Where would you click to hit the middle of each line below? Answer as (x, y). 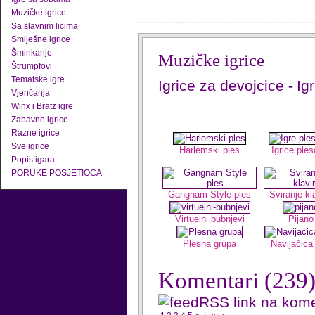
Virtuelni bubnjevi (210, 219)
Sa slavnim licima (45, 26)
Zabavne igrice (40, 120)
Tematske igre (38, 79)
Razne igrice (36, 133)
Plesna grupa (210, 244)
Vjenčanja (31, 93)
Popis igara (33, 160)
